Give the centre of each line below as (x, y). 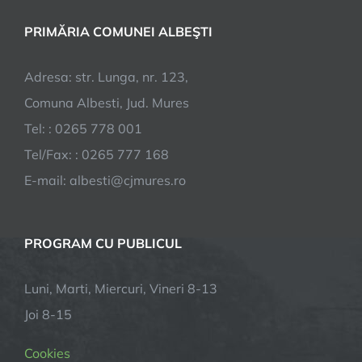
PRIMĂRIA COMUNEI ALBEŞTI (118, 32)
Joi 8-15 (48, 314)
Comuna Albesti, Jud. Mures (107, 103)
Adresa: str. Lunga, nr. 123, (106, 77)
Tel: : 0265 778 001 (83, 128)
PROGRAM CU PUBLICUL (103, 243)
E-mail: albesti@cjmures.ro (105, 180)
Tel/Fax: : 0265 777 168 (97, 154)
